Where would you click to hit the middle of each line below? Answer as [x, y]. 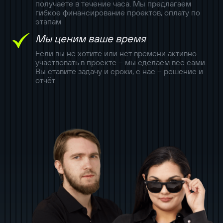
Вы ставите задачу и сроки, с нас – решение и [119, 71]
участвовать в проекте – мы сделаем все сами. [121, 62]
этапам [48, 22]
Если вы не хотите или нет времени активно [116, 53]
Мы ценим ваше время [90, 39]
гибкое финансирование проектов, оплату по [117, 13]
